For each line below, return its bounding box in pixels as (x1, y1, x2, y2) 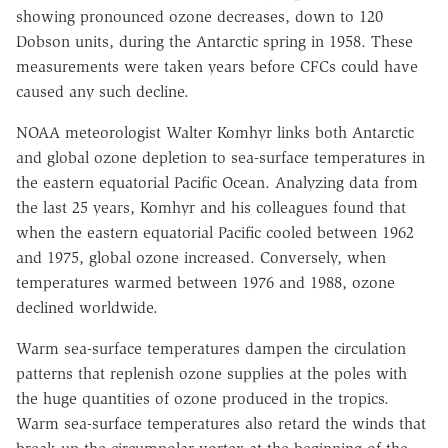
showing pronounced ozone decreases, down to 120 (16, 7, 383, 27)
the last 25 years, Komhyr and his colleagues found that (16, 198, 406, 218)
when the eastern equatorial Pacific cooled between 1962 (16, 223, 414, 243)
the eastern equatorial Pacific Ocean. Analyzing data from (16, 173, 418, 193)
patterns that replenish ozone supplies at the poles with (16, 364, 407, 384)
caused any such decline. (16, 82, 189, 102)
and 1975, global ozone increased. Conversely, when (16, 248, 386, 268)
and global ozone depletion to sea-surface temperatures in (16, 148, 425, 168)
